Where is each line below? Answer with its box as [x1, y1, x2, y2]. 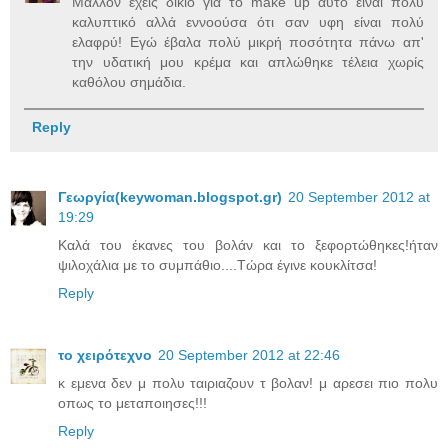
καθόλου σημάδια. [72, 74, 187, 91]
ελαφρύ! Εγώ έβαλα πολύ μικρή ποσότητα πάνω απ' [72, 34, 424, 51]
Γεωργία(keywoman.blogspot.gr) [58, 189, 282, 206]
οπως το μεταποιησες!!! [58, 395, 207, 412]
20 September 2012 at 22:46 [158, 347, 340, 364]
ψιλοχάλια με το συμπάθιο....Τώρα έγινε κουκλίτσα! [58, 257, 377, 274]
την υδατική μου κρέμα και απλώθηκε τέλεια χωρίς [72, 54, 424, 71]
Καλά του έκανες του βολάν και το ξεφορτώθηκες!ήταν [58, 237, 438, 254]
